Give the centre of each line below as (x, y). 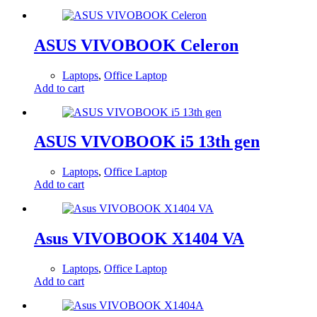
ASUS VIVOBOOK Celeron (136, 45)
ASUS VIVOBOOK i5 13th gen (147, 142)
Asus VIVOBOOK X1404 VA (139, 239)
